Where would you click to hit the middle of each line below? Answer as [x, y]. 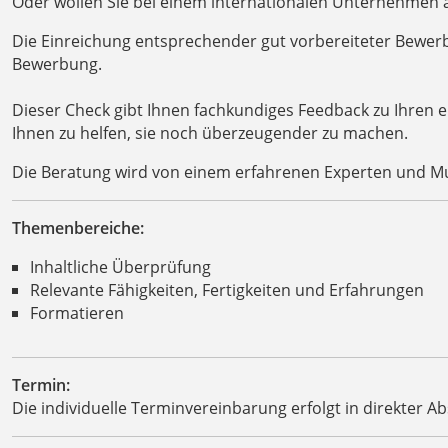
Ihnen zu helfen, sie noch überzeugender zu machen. [210, 132]
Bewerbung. [57, 63]
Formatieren [76, 312]
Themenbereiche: [78, 227]
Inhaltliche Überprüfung [120, 266]
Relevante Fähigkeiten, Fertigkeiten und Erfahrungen [226, 289]
